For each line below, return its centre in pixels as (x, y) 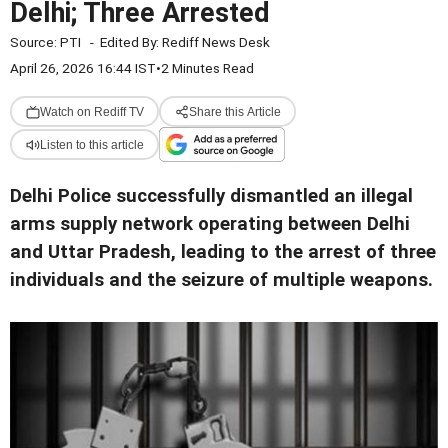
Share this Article (234, 111)
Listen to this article (91, 144)
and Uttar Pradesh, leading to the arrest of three (223, 252)
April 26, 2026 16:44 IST (83, 68)
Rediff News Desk (216, 42)
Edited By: (131, 42)
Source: (35, 42)
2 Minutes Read (207, 68)
